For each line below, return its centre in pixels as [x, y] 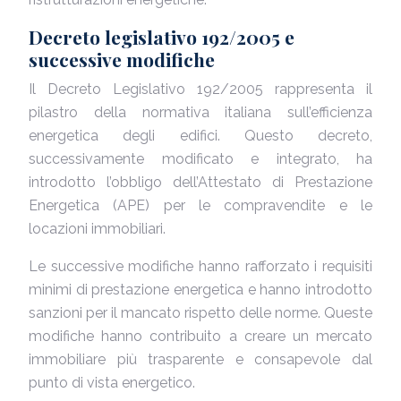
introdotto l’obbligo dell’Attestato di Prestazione [200, 182]
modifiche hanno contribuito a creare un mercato [200, 336]
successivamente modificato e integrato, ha [200, 159]
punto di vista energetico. [112, 383]
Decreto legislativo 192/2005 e [162, 37]
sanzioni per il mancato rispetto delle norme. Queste [200, 313]
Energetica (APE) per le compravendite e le [200, 205]
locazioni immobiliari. [97, 229]
